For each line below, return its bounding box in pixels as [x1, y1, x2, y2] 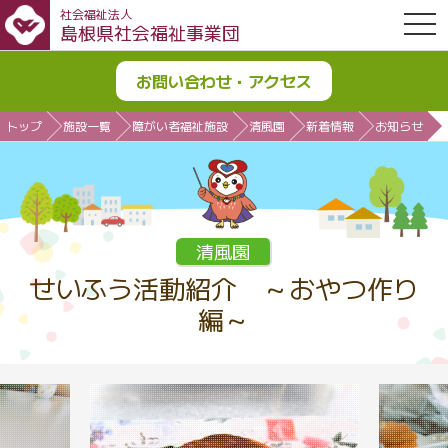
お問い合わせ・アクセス [136, 69, 312, 93]
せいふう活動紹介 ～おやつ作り [29, 269, 419, 306]
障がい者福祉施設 [132, 117, 228, 134]
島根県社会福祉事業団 [60, 19, 240, 45]
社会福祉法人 [60, 5, 132, 22]
